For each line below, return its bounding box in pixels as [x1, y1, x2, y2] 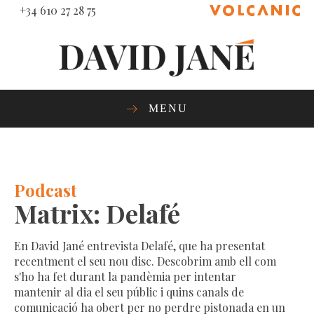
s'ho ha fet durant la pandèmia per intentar [14, 268, 236, 284]
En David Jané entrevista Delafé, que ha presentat [14, 238, 265, 253]
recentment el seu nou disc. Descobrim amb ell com [14, 253, 276, 268]
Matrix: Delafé [14, 196, 180, 230]
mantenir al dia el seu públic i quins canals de [14, 284, 244, 299]
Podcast [14, 178, 77, 201]
